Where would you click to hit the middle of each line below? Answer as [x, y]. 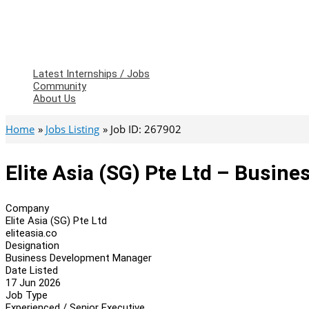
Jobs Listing [72, 129]
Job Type [27, 295]
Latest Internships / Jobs [91, 74]
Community [60, 86]
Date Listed [32, 270]
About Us [54, 99]
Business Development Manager [79, 258]
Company [27, 208]
